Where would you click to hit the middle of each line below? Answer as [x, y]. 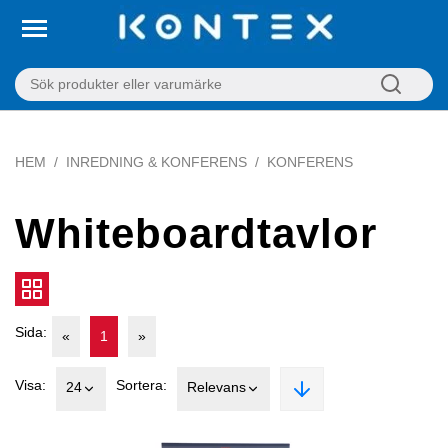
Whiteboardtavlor [196, 233]
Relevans [216, 387]
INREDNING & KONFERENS [156, 162]
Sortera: [141, 384]
